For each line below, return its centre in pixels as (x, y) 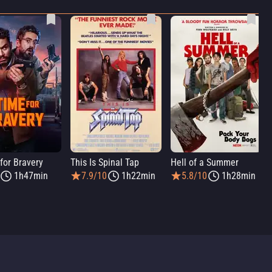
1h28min (239, 176)
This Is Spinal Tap (105, 162)
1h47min (31, 176)
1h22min (138, 176)
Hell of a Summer (205, 162)
